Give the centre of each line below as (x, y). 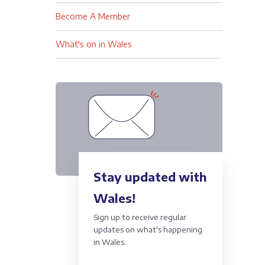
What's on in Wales (93, 44)
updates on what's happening (148, 230)
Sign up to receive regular (140, 217)
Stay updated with (150, 177)
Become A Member (93, 16)
